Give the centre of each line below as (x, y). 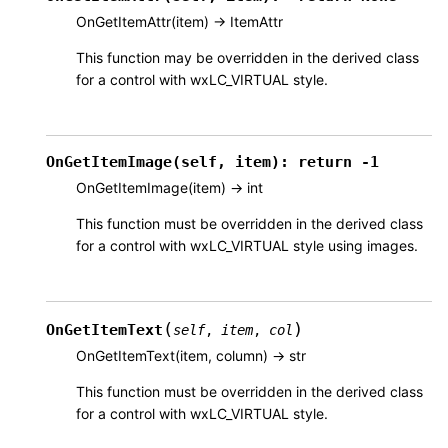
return (325, 162)
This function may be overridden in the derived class (247, 58)
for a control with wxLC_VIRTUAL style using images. (247, 246)
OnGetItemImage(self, (136, 162)
